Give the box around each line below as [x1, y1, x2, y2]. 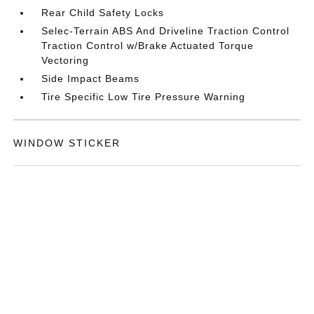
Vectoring [41, 55, 90, 67]
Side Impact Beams [41, 73, 140, 85]
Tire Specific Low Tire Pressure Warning [41, 91, 246, 103]
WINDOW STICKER [13, 137, 121, 149]
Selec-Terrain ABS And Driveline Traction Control [41, 25, 290, 37]
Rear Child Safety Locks [41, 7, 165, 19]
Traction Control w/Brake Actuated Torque [41, 40, 254, 52]
